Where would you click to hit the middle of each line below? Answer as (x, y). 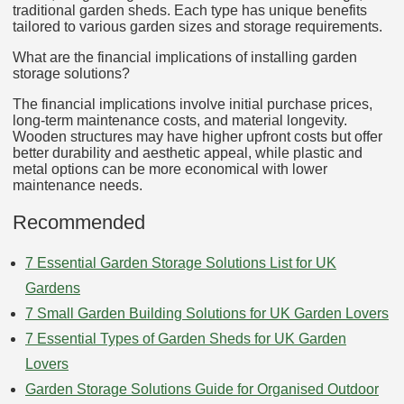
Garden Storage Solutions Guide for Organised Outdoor (202, 390)
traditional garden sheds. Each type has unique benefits (190, 11)
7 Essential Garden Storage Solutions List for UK (181, 263)
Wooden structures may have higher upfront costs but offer (197, 137)
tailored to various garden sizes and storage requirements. (197, 27)
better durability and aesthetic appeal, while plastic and (188, 153)
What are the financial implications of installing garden (185, 58)
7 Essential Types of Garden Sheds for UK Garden (186, 339)
